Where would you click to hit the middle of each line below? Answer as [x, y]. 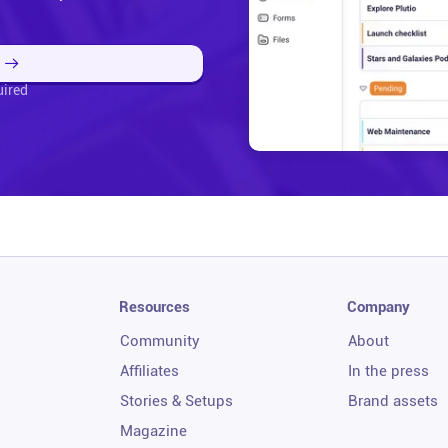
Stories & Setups [177, 400]
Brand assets [392, 400]
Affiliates [150, 370]
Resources [155, 306]
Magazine [154, 430]
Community [160, 340]
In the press [388, 370]
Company [378, 306]
